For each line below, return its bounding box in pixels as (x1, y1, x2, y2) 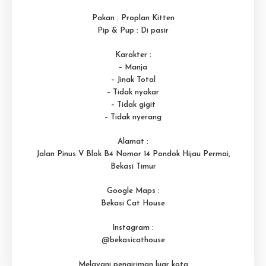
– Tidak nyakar (107, 88, 159, 96)
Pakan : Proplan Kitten (91, 14, 175, 22)
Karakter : (115, 50, 151, 59)
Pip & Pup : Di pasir (97, 26, 169, 34)
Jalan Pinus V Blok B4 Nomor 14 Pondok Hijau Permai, (36, 150, 230, 158)
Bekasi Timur (110, 162, 156, 170)
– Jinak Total (110, 75, 156, 84)
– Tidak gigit (110, 100, 156, 109)
